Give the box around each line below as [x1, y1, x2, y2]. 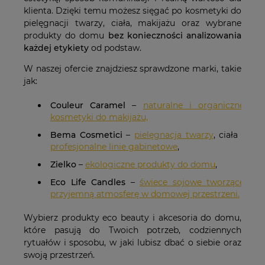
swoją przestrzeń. [24, 250, 95, 261]
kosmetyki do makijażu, [50, 112, 148, 123]
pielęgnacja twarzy [134, 130, 214, 141]
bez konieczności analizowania [108, 30, 242, 41]
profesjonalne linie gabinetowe [50, 141, 177, 153]
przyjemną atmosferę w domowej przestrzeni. [50, 189, 240, 200]
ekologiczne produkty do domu [85, 159, 215, 170]
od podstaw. [89, 43, 141, 54]
